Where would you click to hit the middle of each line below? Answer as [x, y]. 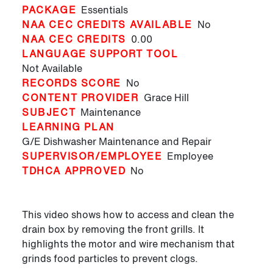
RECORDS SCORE [72, 83]
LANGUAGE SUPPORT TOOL [100, 54]
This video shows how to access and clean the [128, 215]
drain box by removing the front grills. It [113, 229]
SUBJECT [49, 112]
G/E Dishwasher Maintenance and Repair [117, 142]
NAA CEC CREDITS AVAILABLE [107, 25]
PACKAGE [49, 10]
